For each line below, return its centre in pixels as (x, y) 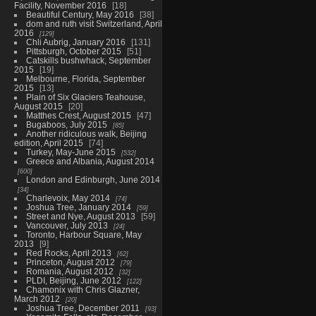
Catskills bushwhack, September (88, 60)
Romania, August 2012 (69, 271)
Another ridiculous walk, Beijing (86, 133)
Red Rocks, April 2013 (68, 253)
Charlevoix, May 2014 (68, 197)
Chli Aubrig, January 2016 (75, 42)
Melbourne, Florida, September (85, 78)
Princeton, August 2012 (70, 262)
